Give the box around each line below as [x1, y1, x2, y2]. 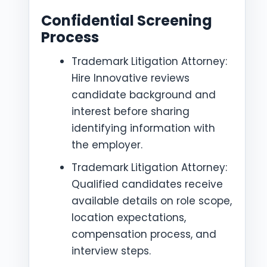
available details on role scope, [72, 194, 232, 208]
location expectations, [72, 210, 186, 225]
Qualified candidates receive [72, 177, 223, 191]
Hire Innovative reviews [72, 71, 190, 85]
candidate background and [72, 88, 216, 102]
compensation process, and [72, 227, 216, 241]
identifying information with [72, 121, 215, 135]
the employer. [72, 138, 142, 152]
